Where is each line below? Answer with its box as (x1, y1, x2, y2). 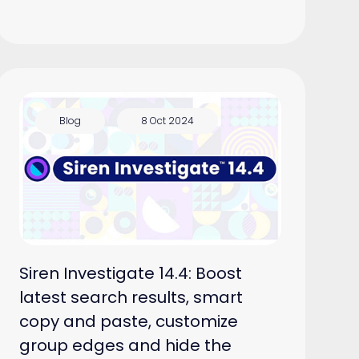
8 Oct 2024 (140, 114, 194, 128)
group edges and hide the (18, 334, 232, 357)
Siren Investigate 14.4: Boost (18, 262, 242, 285)
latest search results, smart (18, 286, 243, 309)
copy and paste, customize (18, 310, 238, 333)
